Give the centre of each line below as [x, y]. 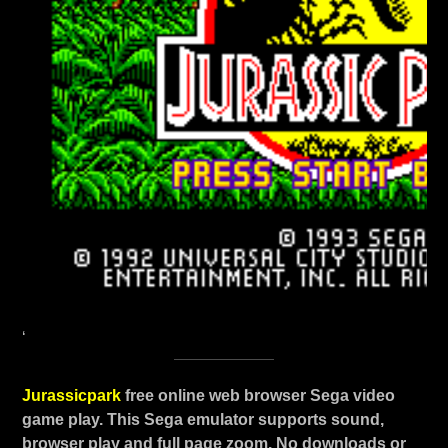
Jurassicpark [73, 395]
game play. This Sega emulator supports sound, [202, 419]
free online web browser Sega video [259, 395]
